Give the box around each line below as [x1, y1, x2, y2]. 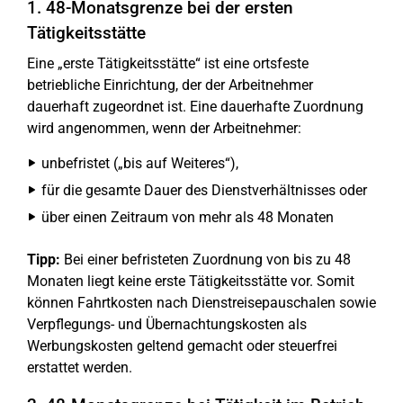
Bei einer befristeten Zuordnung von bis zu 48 [60, 251, 351, 269]
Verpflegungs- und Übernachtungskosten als [27, 316, 307, 334]
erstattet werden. [27, 359, 132, 377]
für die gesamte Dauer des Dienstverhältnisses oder [41, 182, 367, 200]
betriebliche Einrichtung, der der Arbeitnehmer [27, 76, 313, 94]
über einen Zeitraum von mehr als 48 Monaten [41, 209, 334, 227]
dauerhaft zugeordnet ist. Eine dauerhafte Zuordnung [27, 98, 363, 116]
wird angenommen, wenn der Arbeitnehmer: [27, 120, 301, 138]
